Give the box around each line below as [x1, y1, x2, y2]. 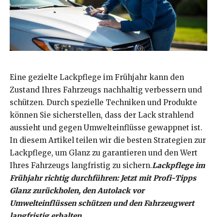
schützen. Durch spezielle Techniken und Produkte [10, 98, 197, 108]
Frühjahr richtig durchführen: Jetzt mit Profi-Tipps [10, 173, 196, 183]
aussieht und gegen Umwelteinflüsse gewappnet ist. [10, 123, 202, 133]
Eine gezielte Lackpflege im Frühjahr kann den [10, 73, 184, 82]
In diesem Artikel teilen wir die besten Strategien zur [10, 136, 206, 145]
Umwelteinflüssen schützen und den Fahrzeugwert [10, 199, 194, 208]
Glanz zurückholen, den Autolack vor [10, 186, 144, 196]
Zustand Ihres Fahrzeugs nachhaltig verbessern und [10, 85, 202, 95]
